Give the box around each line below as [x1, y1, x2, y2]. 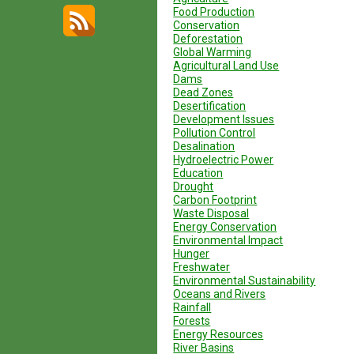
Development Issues [173, 113, 275, 126]
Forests [173, 314, 211, 327]
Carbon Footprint [173, 194, 258, 206]
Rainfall [173, 301, 212, 314]
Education [173, 167, 224, 179]
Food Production [173, 6, 255, 18]
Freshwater [173, 261, 231, 273]
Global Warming [173, 46, 252, 58]
